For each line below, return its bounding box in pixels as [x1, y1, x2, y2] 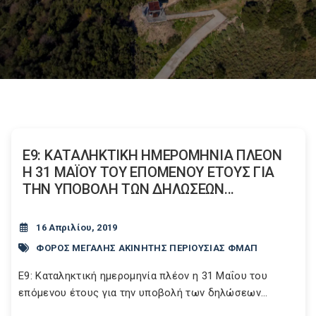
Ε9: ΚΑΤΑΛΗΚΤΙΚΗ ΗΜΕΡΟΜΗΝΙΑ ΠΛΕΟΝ [23, 147, 282, 164]
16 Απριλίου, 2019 [36, 222, 118, 233]
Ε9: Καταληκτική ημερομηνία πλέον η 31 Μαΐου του [18, 269, 268, 282]
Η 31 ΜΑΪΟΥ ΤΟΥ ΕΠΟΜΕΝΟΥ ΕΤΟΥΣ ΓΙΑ [23, 164, 275, 181]
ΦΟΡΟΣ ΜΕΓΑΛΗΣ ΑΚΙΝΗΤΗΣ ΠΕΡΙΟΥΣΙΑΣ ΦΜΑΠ [36, 242, 258, 253]
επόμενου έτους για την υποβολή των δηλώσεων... [18, 286, 268, 299]
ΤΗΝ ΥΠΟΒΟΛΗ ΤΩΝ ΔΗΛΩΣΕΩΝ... [23, 181, 234, 197]
